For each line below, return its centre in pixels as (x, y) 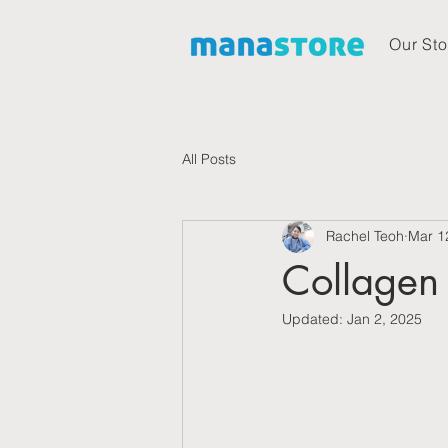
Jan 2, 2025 (384, 318)
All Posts (209, 159)
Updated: (314, 318)
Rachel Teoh (365, 236)
